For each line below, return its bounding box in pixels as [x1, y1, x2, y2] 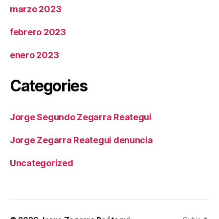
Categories [10, 76, 88, 96]
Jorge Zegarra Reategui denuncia [10, 135, 153, 146]
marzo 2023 [10, 4, 62, 15]
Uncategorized [10, 158, 73, 169]
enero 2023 [10, 50, 59, 61]
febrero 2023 [10, 27, 66, 38]
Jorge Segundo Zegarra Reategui [10, 112, 152, 123]
